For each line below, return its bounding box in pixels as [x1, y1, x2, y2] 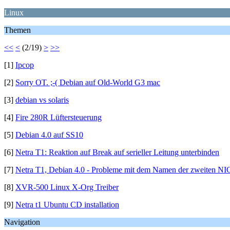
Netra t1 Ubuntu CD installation [15, 200, 119, 209]
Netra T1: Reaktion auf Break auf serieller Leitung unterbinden [15, 148, 219, 157]
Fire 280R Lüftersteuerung [15, 113, 102, 122]
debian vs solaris [15, 95, 69, 104]
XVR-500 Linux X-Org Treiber [15, 183, 119, 191]
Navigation [4, 218, 40, 226]
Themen [4, 26, 31, 34]
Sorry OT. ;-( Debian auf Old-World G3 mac [15, 78, 160, 87]
